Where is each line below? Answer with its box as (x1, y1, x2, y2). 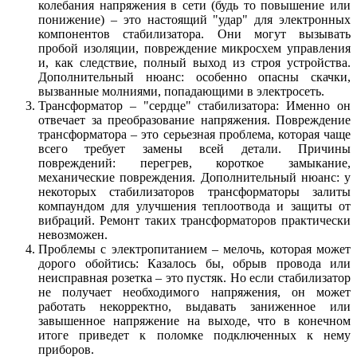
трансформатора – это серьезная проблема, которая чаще (38, 127, 351, 142)
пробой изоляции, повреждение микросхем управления (38, 41, 351, 56)
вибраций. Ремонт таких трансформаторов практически (38, 214, 351, 228)
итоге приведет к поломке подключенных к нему (38, 328, 351, 343)
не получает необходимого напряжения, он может (38, 285, 351, 300)
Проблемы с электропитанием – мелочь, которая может (38, 242, 351, 257)
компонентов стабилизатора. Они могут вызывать (38, 27, 351, 41)
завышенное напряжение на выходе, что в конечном (38, 314, 351, 328)
